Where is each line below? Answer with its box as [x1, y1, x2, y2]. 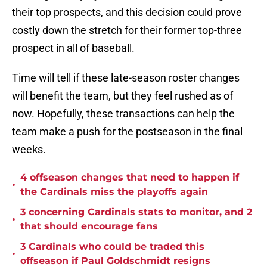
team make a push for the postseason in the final [12, 125, 243, 138]
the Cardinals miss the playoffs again [20, 186, 208, 198]
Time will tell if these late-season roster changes [12, 72, 240, 85]
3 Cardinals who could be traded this [20, 241, 204, 253]
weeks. [12, 143, 46, 156]
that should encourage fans [20, 221, 158, 232]
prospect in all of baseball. [12, 42, 135, 55]
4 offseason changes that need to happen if [20, 172, 239, 184]
